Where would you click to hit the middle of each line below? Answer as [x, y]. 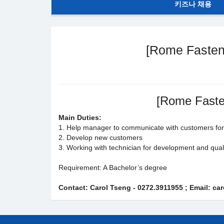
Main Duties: [80, 117]
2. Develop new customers [100, 137]
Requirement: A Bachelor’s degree [113, 167]
